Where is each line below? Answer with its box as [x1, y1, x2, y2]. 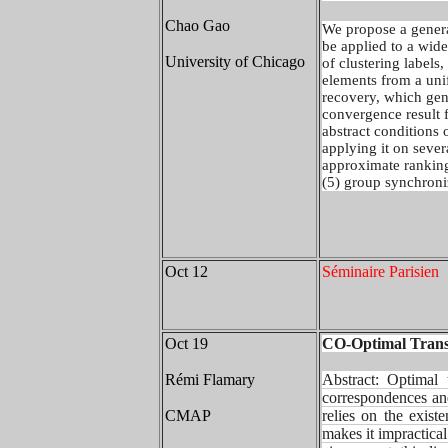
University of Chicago [165, 53, 305, 70]
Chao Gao [165, 17, 230, 34]
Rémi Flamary [165, 371, 255, 388]
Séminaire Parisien [322, 263, 439, 280]
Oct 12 [165, 263, 208, 280]
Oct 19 [165, 335, 212, 352]
